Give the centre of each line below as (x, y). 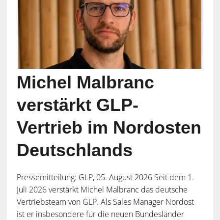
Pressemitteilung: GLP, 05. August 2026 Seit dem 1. (105, 178)
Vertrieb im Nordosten (109, 128)
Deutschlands (74, 150)
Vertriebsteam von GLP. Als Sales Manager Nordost (105, 202)
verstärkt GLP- (77, 105)
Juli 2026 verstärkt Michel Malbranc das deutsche (102, 190)
